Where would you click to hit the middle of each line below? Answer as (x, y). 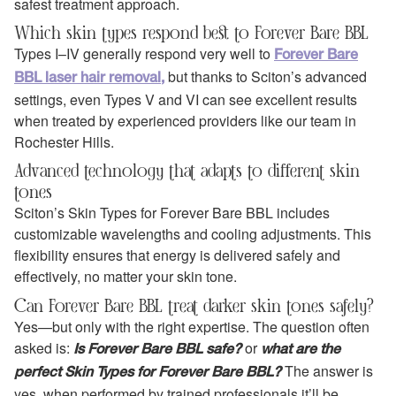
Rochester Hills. (64, 141)
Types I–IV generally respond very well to (144, 53)
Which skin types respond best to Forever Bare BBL (191, 32)
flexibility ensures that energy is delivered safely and (177, 255)
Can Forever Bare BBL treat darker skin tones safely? (194, 305)
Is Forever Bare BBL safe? (157, 350)
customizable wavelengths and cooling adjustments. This (193, 234)
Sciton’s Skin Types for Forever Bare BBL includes (172, 213)
